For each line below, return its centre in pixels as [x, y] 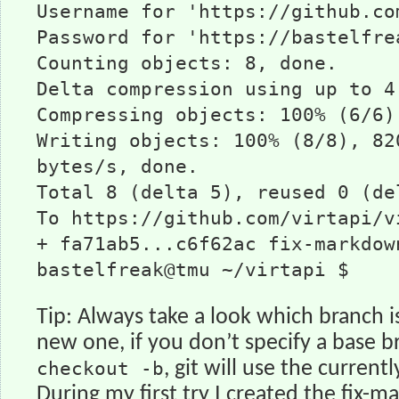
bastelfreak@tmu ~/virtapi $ [193, 270]
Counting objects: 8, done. [187, 63]
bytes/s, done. [118, 167]
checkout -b [100, 369]
